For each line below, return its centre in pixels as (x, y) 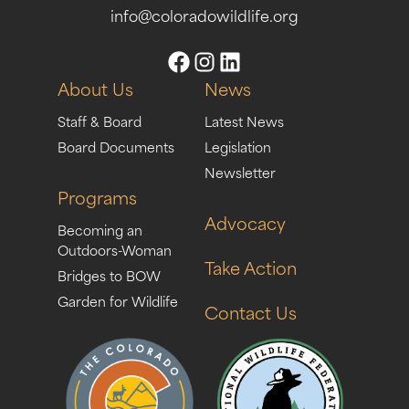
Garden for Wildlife (117, 300)
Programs (97, 196)
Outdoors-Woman (114, 249)
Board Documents (115, 146)
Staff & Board (99, 121)
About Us (95, 88)
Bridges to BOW (109, 275)
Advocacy (245, 222)
